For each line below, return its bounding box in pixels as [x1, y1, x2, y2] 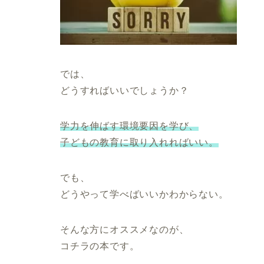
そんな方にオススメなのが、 [60, 224, 189, 235]
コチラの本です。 [60, 240, 140, 251]
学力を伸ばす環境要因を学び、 [60, 120, 199, 131]
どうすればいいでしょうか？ [60, 85, 189, 95]
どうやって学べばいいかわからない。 [60, 189, 229, 199]
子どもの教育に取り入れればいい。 [60, 137, 219, 147]
